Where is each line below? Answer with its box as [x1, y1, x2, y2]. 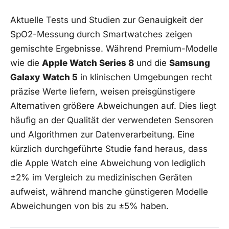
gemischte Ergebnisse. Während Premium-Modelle [10, 43, 218, 54]
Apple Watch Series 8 [42, 57, 134, 68]
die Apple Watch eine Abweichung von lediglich [10, 157, 205, 168]
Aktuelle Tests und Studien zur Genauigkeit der [10, 14, 203, 25]
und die [134, 57, 169, 68]
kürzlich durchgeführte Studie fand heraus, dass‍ [10, 143, 208, 154]
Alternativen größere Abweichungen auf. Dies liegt [10, 100, 217, 111]
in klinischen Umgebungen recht [78, 72, 213, 82]
